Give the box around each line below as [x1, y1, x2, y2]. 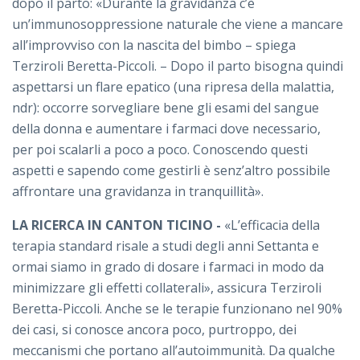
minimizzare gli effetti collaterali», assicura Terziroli [12, 279, 321, 297]
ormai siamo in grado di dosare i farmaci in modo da [12, 258, 324, 276]
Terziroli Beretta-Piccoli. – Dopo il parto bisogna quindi [12, 57, 343, 76]
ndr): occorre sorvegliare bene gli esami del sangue [12, 99, 319, 117]
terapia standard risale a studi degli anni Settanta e [12, 237, 319, 256]
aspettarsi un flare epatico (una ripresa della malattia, [12, 78, 334, 96]
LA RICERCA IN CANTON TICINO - [12, 216, 221, 235]
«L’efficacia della [221, 216, 320, 235]
